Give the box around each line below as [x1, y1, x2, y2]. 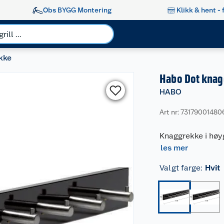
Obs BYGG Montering [42, 5, 111, 14]
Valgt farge [159, 163, 201, 172]
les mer [160, 143, 188, 152]
